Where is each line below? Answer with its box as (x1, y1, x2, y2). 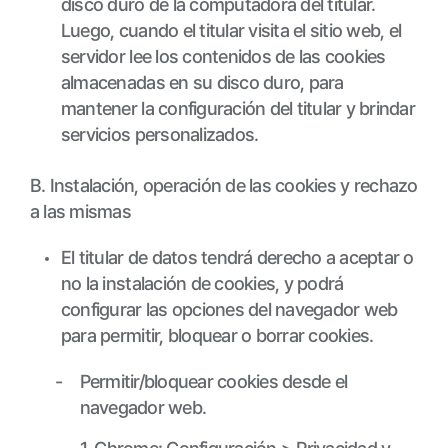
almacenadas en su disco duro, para (60, 71, 344, 94)
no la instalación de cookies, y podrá (60, 272, 344, 295)
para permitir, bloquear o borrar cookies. (60, 324, 374, 347)
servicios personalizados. (60, 123, 259, 146)
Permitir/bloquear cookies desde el (79, 370, 348, 393)
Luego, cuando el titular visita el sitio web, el (60, 19, 402, 42)
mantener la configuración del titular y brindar (60, 97, 415, 120)
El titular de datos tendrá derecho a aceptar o (60, 246, 414, 269)
